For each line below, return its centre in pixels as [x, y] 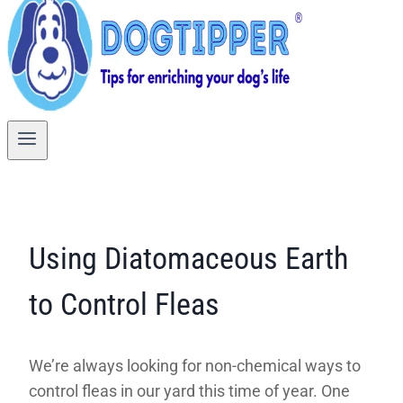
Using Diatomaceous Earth [188, 259]
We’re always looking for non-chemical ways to [195, 365]
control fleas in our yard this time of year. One [189, 390]
